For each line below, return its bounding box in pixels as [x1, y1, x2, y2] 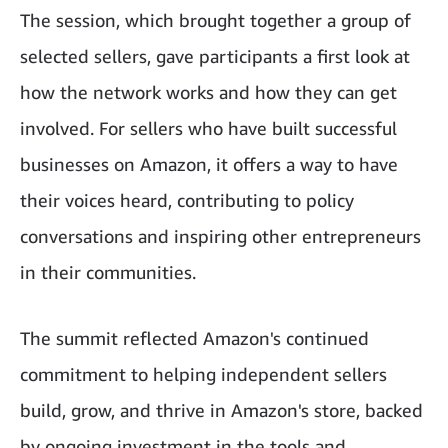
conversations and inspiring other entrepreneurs [20, 225, 421, 248]
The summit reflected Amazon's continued [20, 327, 369, 350]
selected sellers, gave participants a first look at [20, 45, 410, 68]
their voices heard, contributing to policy [20, 189, 354, 212]
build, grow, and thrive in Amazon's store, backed [20, 399, 423, 422]
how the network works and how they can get [20, 81, 397, 104]
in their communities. [20, 261, 196, 284]
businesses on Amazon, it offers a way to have [20, 153, 398, 176]
